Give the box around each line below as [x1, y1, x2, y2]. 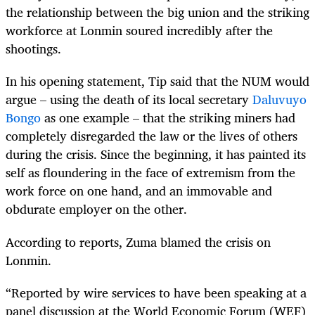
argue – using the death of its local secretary [6, 89, 252, 110]
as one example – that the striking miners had [41, 107, 295, 129]
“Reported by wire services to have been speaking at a [6, 281, 307, 303]
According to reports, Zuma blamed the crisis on [6, 231, 271, 252]
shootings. [6, 38, 61, 60]
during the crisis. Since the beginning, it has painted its [6, 143, 306, 165]
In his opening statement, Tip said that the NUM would [6, 70, 309, 92]
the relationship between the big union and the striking [6, 1, 309, 23]
